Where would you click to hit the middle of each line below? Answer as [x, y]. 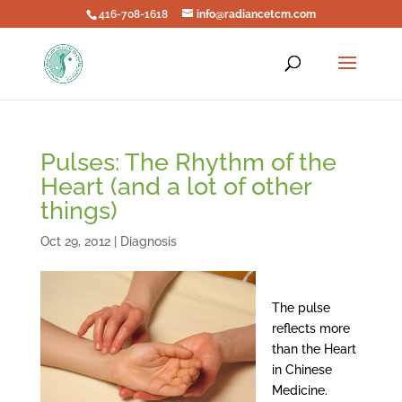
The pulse [301, 308]
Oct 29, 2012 [75, 241]
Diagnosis [148, 241]
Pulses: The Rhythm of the [188, 162]
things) [79, 210]
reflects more [310, 328]
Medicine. [299, 390]
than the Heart [314, 349]
